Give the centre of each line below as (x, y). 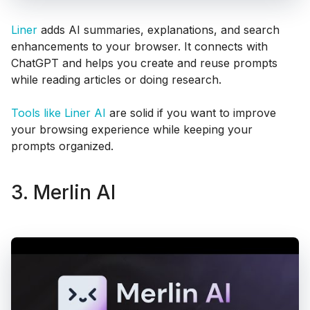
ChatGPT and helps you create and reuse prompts (144, 63)
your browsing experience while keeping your (132, 129)
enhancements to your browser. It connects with (139, 46)
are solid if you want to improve (191, 112)
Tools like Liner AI (58, 112)
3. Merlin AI (63, 193)
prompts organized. (62, 146)
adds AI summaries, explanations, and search (158, 29)
